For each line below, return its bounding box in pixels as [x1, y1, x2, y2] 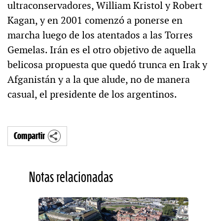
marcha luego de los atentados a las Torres [7, 29, 193, 42]
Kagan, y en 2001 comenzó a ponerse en [7, 14, 183, 27]
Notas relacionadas [28, 169, 113, 186]
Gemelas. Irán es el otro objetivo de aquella [7, 43, 196, 57]
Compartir [14, 131, 45, 142]
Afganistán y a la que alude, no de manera [7, 73, 190, 86]
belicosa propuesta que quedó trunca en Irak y [7, 58, 207, 72]
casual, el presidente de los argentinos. [7, 88, 177, 101]
